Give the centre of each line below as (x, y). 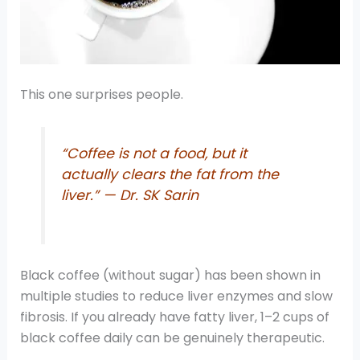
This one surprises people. (101, 95)
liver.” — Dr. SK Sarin (130, 195)
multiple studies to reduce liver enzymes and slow (176, 297)
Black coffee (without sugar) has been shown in (170, 276)
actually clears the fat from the (170, 174)
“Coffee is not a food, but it (154, 153)
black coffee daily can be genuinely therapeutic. (172, 338)
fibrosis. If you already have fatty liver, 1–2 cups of (174, 317)
